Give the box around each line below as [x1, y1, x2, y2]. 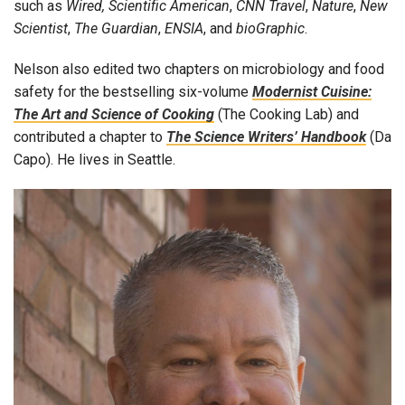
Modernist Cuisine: [252, 83, 372, 101]
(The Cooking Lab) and [214, 106, 359, 124]
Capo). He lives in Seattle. [14, 151, 175, 169]
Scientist [14, 20, 68, 38]
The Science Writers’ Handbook [166, 128, 366, 146]
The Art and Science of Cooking [14, 106, 214, 124]
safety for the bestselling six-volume [14, 83, 252, 101]
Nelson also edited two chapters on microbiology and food [14, 61, 384, 79]
